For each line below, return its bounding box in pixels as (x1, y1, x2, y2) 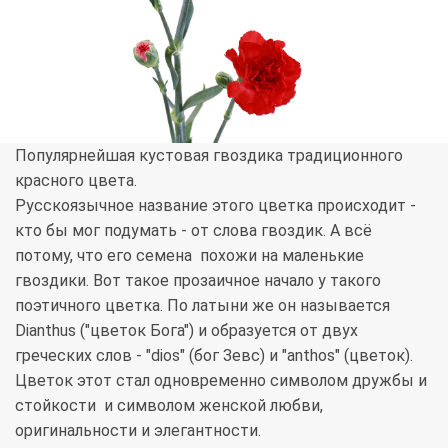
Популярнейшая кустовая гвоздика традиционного (15, 145, 403, 165)
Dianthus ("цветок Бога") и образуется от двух (15, 320, 358, 340)
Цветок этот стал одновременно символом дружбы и (15, 370, 427, 390)
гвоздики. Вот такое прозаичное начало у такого (15, 270, 381, 290)
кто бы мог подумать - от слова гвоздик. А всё (15, 220, 372, 240)
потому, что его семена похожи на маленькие (15, 245, 364, 265)
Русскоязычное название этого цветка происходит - (15, 195, 416, 215)
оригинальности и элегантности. (15, 420, 261, 440)
